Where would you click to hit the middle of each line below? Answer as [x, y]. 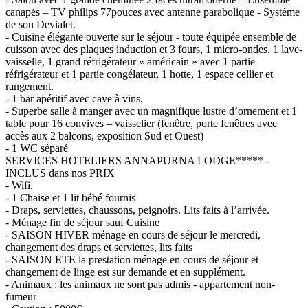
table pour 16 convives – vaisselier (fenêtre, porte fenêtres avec [141, 123]
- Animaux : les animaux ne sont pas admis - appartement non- [140, 284]
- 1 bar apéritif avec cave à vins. [74, 98]
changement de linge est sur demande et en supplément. [125, 272]
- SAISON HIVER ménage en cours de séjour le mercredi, [133, 234]
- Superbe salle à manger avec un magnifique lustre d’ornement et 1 [151, 111]
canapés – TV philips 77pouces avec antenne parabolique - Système [153, 12]
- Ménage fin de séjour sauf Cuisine [82, 222]
